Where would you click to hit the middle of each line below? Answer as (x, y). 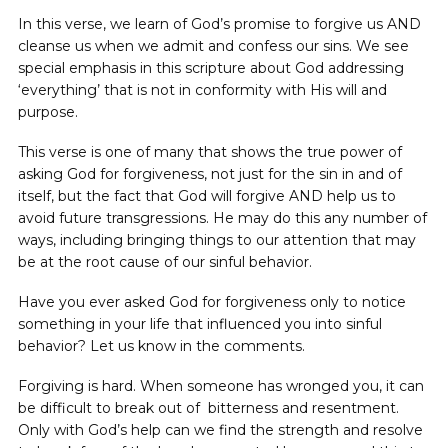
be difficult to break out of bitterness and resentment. (208, 408)
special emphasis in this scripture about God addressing (211, 68)
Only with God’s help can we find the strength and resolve (220, 430)
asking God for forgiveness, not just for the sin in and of (210, 174)
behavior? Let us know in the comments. (161, 346)
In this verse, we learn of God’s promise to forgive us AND (219, 24)
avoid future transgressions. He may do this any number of (222, 218)
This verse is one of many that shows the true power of (210, 152)
